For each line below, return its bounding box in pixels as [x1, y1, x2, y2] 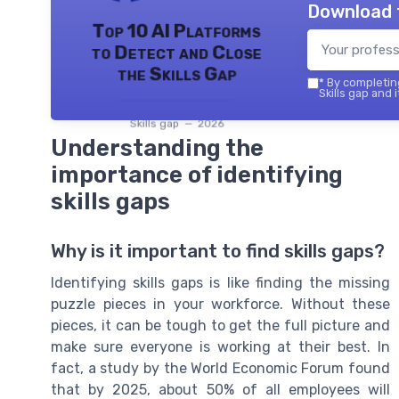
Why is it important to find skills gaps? [51, 240, 385, 263]
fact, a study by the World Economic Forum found [51, 360, 390, 378]
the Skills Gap [117, 62, 236, 85]
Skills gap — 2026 [129, 117, 224, 130]
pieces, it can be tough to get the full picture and [51, 317, 390, 335]
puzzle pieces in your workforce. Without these [51, 296, 390, 313]
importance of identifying [51, 161, 343, 189]
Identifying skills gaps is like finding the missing [51, 274, 390, 292]
